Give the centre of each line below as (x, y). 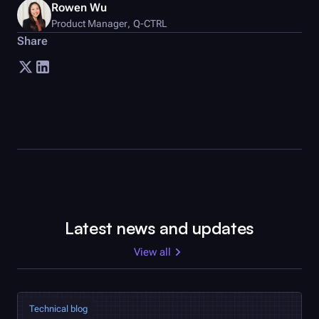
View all (152, 252)
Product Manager (89, 23)
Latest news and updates (159, 228)
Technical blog (58, 308)
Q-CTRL (150, 23)
